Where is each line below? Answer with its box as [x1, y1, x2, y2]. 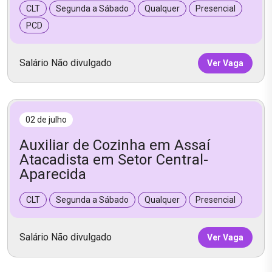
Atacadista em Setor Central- [19, 151, 208, 169]
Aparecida [19, 166, 86, 183]
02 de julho [25, 115, 67, 125]
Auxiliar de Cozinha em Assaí [19, 137, 210, 154]
